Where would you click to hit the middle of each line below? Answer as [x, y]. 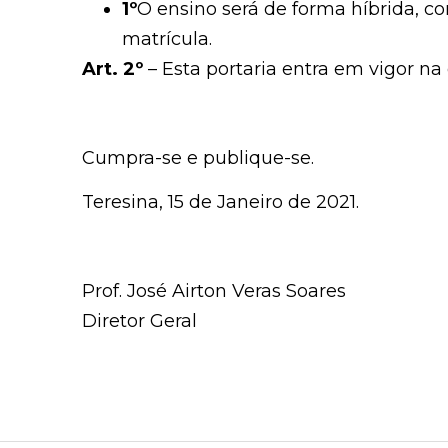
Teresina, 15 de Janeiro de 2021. [220, 202]
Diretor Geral [139, 321]
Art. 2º [112, 69]
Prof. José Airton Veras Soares [214, 291]
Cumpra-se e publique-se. [198, 158]
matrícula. [167, 39]
